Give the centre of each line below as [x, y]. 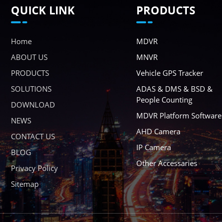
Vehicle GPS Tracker [169, 73]
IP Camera [153, 147]
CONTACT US [33, 137]
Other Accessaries [166, 163]
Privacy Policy [34, 168]
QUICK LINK [43, 10]
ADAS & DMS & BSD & [174, 89]
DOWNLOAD [33, 105]
